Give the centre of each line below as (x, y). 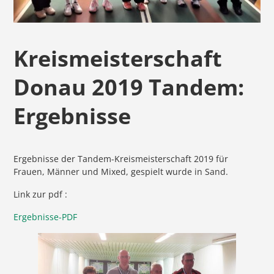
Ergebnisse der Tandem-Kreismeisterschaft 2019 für (121, 158)
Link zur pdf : (41, 194)
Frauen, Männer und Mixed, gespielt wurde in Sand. (121, 171)
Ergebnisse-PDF (46, 217)
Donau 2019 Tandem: (129, 87)
